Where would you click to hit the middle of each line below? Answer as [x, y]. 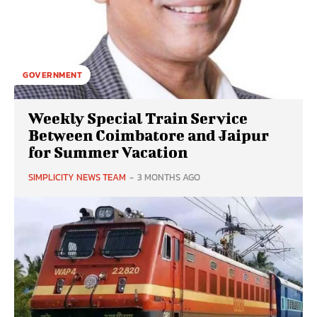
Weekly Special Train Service [138, 118]
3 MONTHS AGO [169, 178]
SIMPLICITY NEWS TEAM [77, 178]
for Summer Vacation [108, 152]
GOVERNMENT [52, 75]
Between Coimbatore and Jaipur [149, 135]
